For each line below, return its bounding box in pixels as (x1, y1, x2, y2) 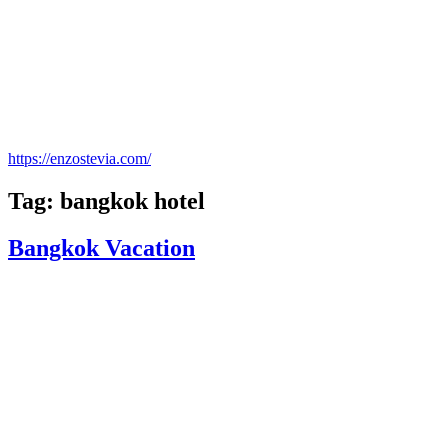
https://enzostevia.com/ (8, 150, 151, 168)
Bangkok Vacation (8, 235, 195, 262)
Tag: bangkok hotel (8, 188, 205, 215)
